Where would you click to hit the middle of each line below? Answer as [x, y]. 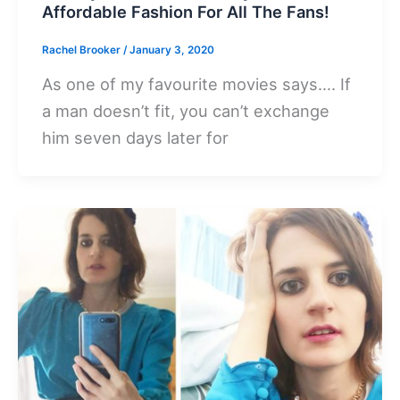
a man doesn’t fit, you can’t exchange [186, 111]
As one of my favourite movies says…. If [197, 84]
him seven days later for [136, 138]
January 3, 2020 [172, 50]
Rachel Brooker [83, 50]
